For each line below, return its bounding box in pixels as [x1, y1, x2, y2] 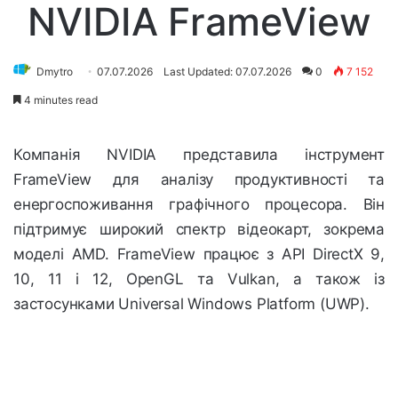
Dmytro [36, 65, 73, 79]
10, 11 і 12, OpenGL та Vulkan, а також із [13, 270, 385, 289]
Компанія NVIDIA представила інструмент [13, 146, 385, 164]
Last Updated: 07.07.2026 [163, 65, 291, 79]
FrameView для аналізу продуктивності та [13, 171, 385, 189]
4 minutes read [21, 93, 98, 107]
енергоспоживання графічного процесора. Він [13, 195, 385, 214]
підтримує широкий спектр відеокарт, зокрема [13, 220, 385, 239]
